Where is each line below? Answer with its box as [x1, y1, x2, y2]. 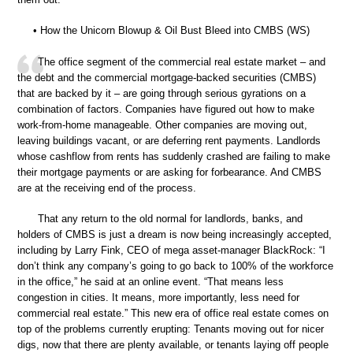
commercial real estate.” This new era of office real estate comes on [17, 307, 329, 319]
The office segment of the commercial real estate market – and [38, 55, 325, 68]
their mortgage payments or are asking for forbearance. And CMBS [17, 165, 321, 178]
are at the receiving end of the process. [17, 181, 196, 194]
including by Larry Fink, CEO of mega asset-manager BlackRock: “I [17, 244, 325, 256]
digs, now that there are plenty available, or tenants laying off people [17, 339, 329, 351]
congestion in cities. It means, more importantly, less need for [17, 292, 299, 303]
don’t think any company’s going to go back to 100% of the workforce [17, 260, 333, 272]
